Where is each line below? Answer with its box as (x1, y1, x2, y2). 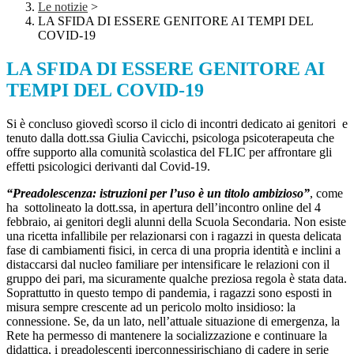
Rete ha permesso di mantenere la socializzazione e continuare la (6, 329, 327, 343)
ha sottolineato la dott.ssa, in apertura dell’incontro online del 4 (6, 201, 321, 215)
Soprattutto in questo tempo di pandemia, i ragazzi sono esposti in (6, 286, 332, 300)
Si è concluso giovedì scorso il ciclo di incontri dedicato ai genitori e (6, 117, 348, 131)
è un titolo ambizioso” (195, 186, 310, 201)
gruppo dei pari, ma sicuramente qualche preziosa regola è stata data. (6, 272, 347, 286)
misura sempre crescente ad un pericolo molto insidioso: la (6, 300, 296, 314)
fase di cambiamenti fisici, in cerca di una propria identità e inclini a (6, 243, 341, 258)
